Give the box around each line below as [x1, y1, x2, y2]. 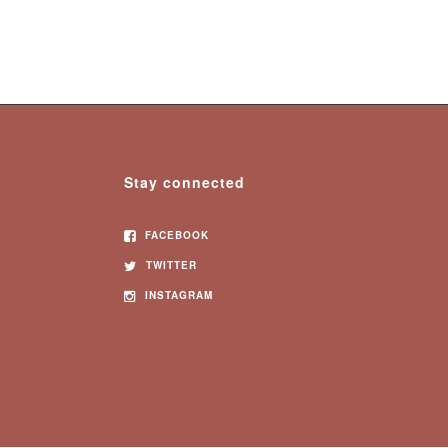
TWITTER [142, 258, 198, 272]
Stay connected [124, 172, 246, 192]
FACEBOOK [141, 228, 210, 242]
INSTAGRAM [141, 288, 214, 302]
